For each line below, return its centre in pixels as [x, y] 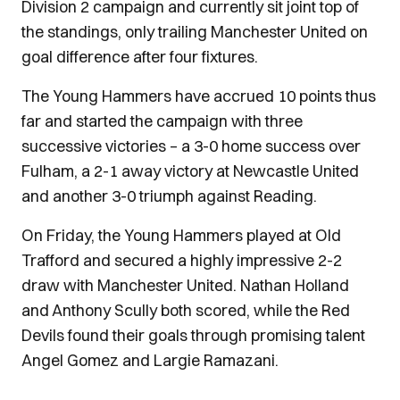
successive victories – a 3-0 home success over [191, 146]
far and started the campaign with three [162, 121]
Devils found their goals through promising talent [193, 335]
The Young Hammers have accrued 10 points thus [199, 96]
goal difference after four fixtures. [140, 56]
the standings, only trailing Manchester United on [195, 31]
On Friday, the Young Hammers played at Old [181, 235]
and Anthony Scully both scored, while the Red [186, 310]
